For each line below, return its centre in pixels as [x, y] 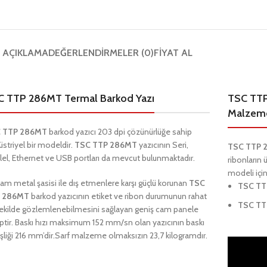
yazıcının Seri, [164, 145]
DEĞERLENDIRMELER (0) [101, 53]
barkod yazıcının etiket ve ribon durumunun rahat [118, 196]
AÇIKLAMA [25, 53]
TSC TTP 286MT [107, 145]
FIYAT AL [173, 53]
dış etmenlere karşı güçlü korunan [129, 183]
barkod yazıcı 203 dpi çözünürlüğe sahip [120, 132]
